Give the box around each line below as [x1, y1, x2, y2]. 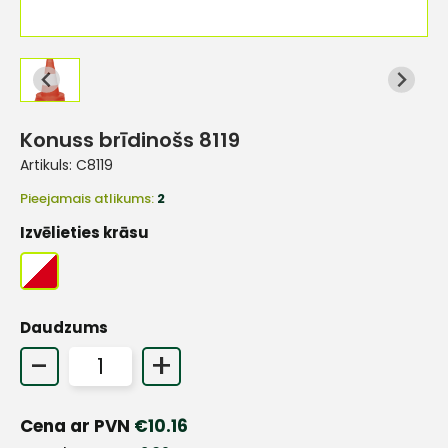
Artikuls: [20, 154, 76, 175]
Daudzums [20, 316, 108, 338]
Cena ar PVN [20, 413, 134, 438]
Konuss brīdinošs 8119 [20, 125, 240, 154]
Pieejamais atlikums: [20, 188, 157, 208]
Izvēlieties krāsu [20, 221, 149, 243]
